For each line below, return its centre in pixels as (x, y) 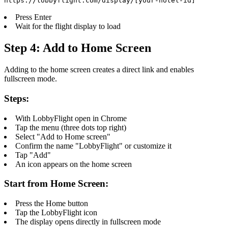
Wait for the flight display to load (68, 26)
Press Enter (33, 17)
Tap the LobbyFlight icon (56, 213)
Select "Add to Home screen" (63, 136)
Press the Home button (52, 204)
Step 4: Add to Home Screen (78, 48)
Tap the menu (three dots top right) (71, 127)
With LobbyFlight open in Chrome (71, 118)
